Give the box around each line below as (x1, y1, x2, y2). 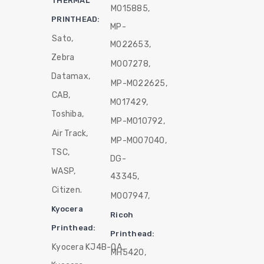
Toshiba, (51, 109, 84, 120)
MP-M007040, (111, 135, 167, 146)
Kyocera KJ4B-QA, (52, 242, 124, 252)
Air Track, (52, 128, 88, 138)
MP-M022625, (111, 78, 167, 88)
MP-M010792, (111, 116, 165, 127)
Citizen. (52, 185, 82, 196)
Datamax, (51, 71, 91, 81)
